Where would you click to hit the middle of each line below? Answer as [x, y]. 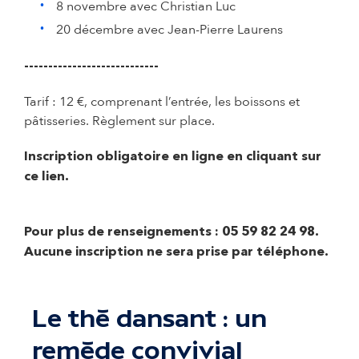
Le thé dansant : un [149, 317]
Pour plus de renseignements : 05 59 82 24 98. [171, 232]
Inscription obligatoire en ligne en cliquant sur [173, 157]
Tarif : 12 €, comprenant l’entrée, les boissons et [162, 101]
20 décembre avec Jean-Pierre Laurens [169, 29]
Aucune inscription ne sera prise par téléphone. [176, 252]
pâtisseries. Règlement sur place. [119, 121]
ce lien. [46, 177]
